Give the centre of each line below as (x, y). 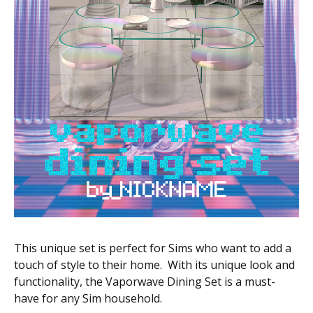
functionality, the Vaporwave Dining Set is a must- (145, 282)
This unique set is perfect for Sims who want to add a (153, 248)
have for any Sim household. (88, 299)
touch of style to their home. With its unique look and (154, 265)
